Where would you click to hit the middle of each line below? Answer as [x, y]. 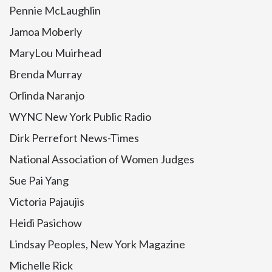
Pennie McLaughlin [55, 10]
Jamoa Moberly [46, 32]
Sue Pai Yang [39, 180]
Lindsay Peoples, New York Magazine [97, 244]
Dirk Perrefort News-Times [74, 138]
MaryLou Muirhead [55, 53]
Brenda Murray [46, 74]
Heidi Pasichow [46, 223]
